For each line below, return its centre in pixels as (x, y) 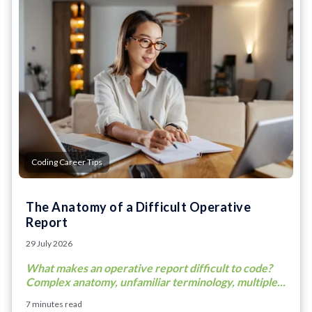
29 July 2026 (49, 243)
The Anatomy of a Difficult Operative (138, 206)
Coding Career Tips (67, 162)
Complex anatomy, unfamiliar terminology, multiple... (156, 281)
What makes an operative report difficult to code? (149, 267)
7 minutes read (54, 304)
